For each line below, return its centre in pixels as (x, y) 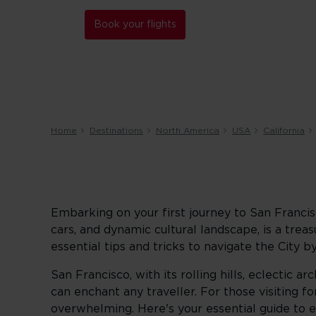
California (284, 130)
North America (188, 130)
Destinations (116, 130)
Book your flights (135, 25)
